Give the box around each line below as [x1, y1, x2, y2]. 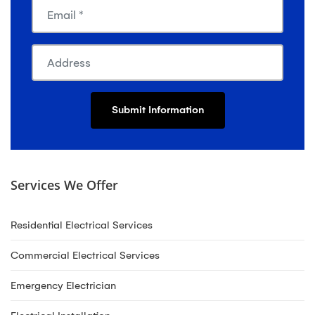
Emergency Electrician [11, 279, 116, 292]
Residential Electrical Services [11, 219, 153, 231]
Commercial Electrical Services [11, 249, 160, 262]
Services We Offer [11, 176, 118, 193]
